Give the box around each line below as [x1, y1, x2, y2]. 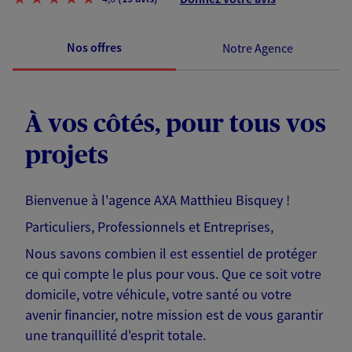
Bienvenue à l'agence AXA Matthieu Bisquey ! [25, 191, 290, 210]
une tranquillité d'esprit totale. [25, 326, 206, 345]
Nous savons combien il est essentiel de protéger [25, 244, 317, 263]
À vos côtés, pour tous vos [25, 112, 326, 137]
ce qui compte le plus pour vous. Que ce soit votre [25, 265, 321, 284]
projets [25, 143, 108, 169]
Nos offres [67, 39, 122, 56]
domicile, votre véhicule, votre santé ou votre [25, 285, 291, 304]
